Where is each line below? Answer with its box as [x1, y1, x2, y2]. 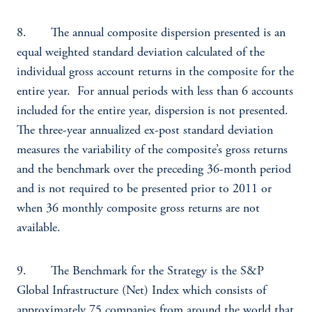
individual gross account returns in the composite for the [17, 66, 294, 79]
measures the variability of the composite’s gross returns [17, 144, 288, 157]
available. [17, 222, 61, 235]
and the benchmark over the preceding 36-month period [17, 164, 291, 176]
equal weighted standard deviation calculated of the [17, 47, 265, 59]
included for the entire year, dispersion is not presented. [17, 105, 292, 118]
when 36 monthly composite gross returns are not [17, 203, 260, 215]
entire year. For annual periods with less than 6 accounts [17, 86, 293, 98]
